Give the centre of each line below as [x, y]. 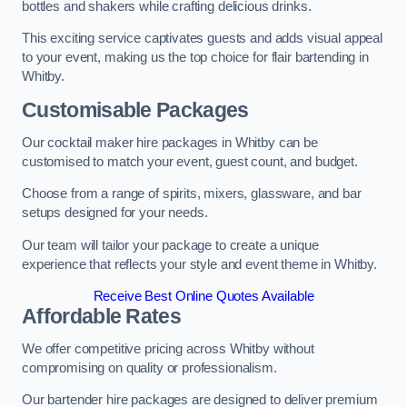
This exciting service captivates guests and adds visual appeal [202, 39]
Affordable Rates [102, 317]
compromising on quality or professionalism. [149, 367]
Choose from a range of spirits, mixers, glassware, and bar [192, 194]
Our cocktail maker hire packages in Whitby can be [170, 142]
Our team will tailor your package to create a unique [170, 245]
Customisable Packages [135, 109]
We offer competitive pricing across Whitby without [168, 348]
